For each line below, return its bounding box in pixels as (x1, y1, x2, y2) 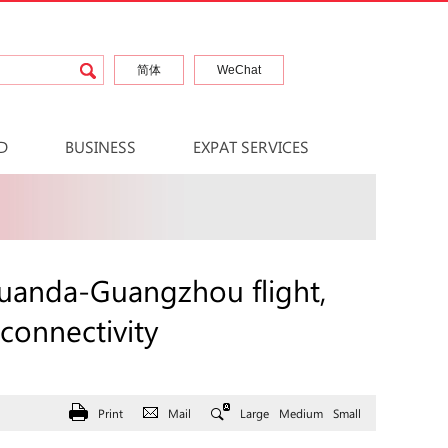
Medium (279, 405, 323, 421)
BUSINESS (65, 136, 136, 157)
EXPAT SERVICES (193, 136, 309, 157)
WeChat (217, 63, 261, 77)
